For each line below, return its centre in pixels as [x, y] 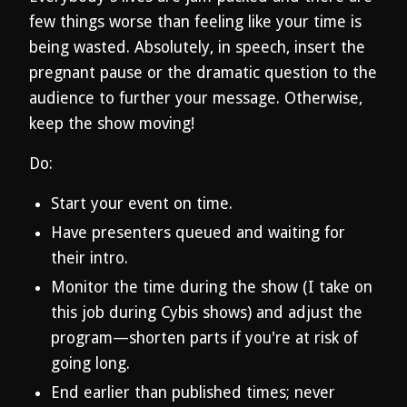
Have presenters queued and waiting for [198, 233]
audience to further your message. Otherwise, [196, 98]
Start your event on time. [144, 203]
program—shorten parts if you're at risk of [204, 338]
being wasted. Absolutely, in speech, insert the [197, 47]
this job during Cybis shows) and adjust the [207, 313]
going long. [93, 363]
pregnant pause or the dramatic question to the [203, 73]
